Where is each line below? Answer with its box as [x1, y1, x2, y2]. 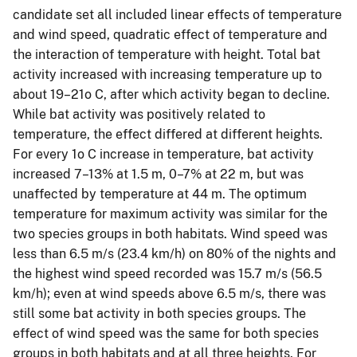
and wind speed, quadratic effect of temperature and [13, 26, 328, 42]
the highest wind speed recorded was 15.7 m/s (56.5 [13, 265, 322, 281]
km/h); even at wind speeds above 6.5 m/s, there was [13, 285, 326, 301]
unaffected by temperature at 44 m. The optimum [13, 186, 307, 202]
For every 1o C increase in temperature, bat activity [13, 146, 314, 162]
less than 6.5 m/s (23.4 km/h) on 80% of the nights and [13, 245, 336, 261]
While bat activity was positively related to [13, 106, 265, 122]
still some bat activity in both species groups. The [13, 305, 306, 321]
